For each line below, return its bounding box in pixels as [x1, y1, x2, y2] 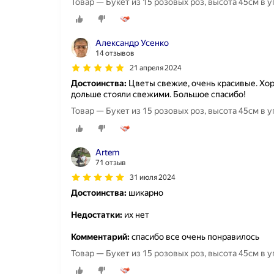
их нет [122, 209, 149, 220]
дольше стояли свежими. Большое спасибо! [71, 89, 246, 100]
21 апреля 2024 [130, 64, 182, 73]
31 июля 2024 [130, 172, 176, 182]
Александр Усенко [95, 38, 169, 48]
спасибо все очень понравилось [130, 231, 259, 242]
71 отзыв [95, 158, 126, 167]
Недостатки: [71, 209, 122, 220]
